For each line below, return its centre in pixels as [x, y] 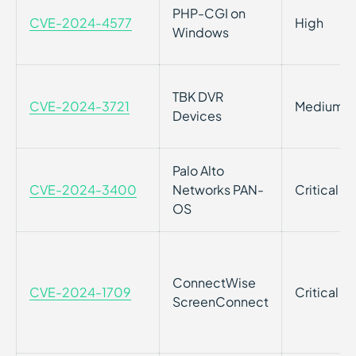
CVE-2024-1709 [80, 292]
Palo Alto [198, 170]
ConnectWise [214, 282]
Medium [319, 106]
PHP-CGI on [209, 13]
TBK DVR [198, 97]
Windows [201, 32]
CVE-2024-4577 [81, 23]
